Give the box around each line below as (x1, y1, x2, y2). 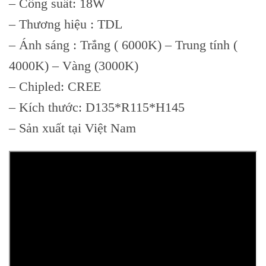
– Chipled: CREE (9, 79, 101, 94)
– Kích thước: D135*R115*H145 (9, 100, 185, 115)
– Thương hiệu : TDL (9, 17, 122, 32)
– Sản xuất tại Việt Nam (9, 121, 136, 136)
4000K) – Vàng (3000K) (9, 58, 138, 74)
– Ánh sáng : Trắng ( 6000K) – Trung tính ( (9, 37, 237, 53)
